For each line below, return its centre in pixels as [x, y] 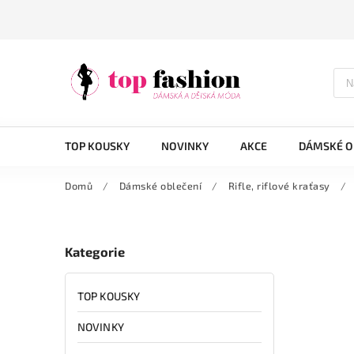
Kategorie [95, 252]
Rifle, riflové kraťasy [279, 186]
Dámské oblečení [160, 186]
